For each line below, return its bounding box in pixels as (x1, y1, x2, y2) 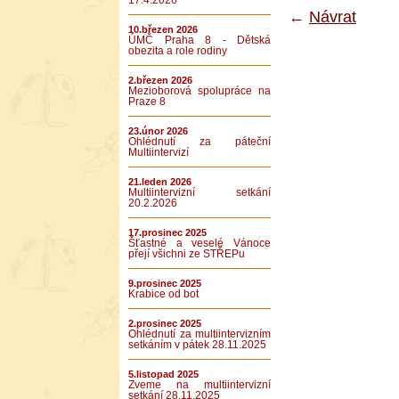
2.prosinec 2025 (128, 318, 201, 329)
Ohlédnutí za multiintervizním (128, 329, 271, 339)
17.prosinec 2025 (128, 227, 207, 238)
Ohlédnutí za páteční (128, 136, 271, 147)
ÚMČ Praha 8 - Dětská (128, 35, 271, 45)
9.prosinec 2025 (128, 278, 201, 289)
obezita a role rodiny (128, 45, 227, 56)
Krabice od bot (128, 289, 199, 299)
